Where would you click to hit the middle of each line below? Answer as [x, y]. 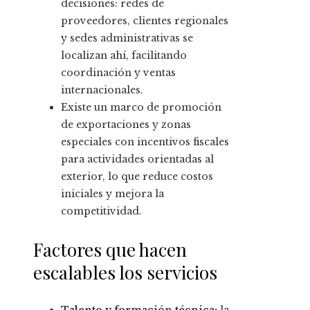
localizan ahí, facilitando [124, 56]
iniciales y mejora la [112, 194]
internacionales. [102, 90]
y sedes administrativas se [127, 38]
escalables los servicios [125, 273]
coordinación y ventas [118, 73]
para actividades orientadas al [137, 159]
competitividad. [101, 211]
